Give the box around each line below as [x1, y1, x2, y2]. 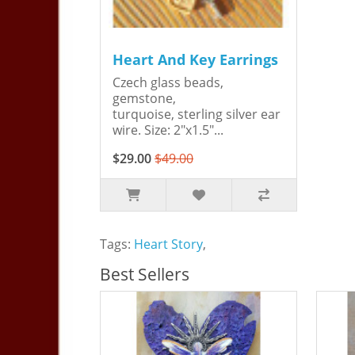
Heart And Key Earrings [113, 50, 278, 70]
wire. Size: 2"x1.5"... [113, 121, 223, 139]
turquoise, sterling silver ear [113, 105, 281, 124]
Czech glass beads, [113, 74, 223, 92]
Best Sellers [100, 263, 189, 286]
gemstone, [113, 90, 176, 108]
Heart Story [134, 235, 203, 254]
